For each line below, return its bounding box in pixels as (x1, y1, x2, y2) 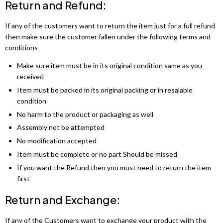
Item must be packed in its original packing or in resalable (17, 85, 193, 94)
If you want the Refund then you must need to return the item (17, 163, 211, 172)
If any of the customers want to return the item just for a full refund (5, 21, 215, 30)
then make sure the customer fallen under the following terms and (5, 32, 211, 41)
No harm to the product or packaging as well (17, 110, 153, 118)
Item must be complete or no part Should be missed (17, 150, 177, 159)
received (17, 72, 44, 81)
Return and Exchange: (5, 193, 120, 207)
